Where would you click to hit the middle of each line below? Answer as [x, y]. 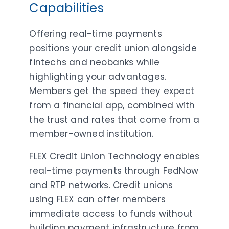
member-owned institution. [91, 134]
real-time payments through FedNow [114, 170]
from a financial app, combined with [112, 105]
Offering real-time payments [96, 33]
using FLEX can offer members [98, 199]
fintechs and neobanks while [94, 62]
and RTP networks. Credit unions [101, 185]
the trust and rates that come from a [114, 119]
